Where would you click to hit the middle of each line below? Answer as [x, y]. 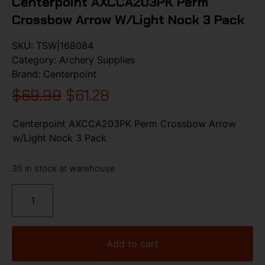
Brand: [28, 74]
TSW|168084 [65, 45]
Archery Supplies [97, 59]
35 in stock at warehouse [64, 169]
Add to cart [132, 243]
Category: [35, 59]
